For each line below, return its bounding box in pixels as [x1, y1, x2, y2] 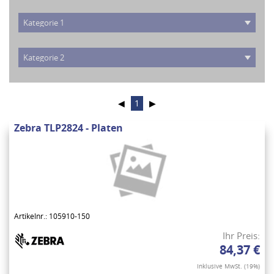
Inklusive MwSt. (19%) [197, 262, 260, 271]
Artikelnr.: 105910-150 [14, 211, 90, 222]
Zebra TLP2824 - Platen [14, 121, 123, 135]
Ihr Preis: [223, 229, 260, 242]
